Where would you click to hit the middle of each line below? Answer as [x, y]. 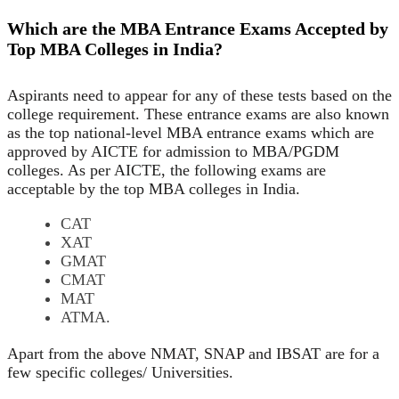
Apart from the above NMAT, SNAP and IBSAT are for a [193, 353]
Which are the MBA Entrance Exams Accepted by [198, 28]
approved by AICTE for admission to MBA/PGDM [173, 151]
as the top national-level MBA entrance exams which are [191, 132]
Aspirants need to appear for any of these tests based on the [199, 95]
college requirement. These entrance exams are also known [198, 114]
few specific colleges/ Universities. [120, 372]
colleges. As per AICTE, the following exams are [167, 170]
